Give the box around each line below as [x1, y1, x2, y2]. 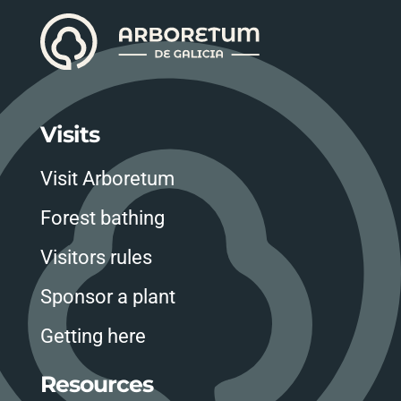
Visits [39, 121, 99, 149]
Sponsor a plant [39, 286, 175, 309]
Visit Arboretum [39, 167, 175, 191]
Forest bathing [39, 207, 165, 230]
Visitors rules [39, 246, 152, 269]
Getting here [39, 325, 146, 348]
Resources [39, 371, 153, 398]
